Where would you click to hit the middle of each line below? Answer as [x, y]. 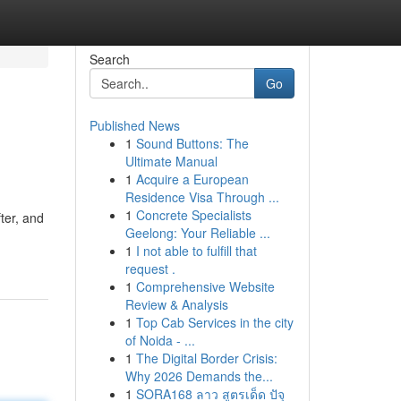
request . [150, 269]
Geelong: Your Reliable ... [197, 233]
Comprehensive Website [205, 286]
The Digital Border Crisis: [206, 358]
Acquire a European [192, 179]
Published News [134, 125]
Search [109, 59]
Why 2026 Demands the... [199, 376]
